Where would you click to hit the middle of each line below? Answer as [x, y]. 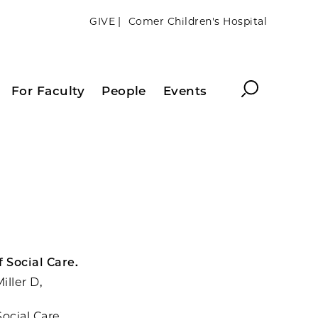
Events [185, 91]
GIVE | [105, 21]
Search [261, 86]
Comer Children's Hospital [197, 21]
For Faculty [48, 91]
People [124, 91]
